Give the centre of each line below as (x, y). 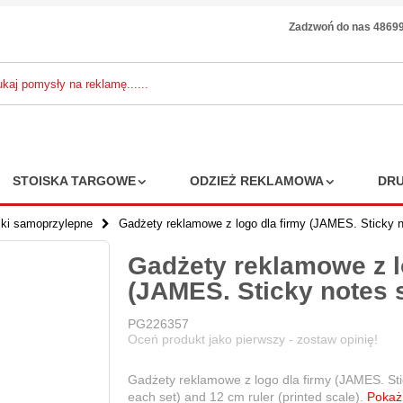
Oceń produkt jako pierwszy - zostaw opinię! (252, 340)
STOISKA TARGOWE (74, 181)
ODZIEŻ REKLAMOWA (257, 181)
